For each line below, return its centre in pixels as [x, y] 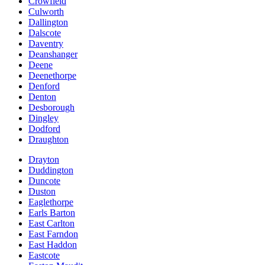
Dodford [44, 128]
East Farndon [53, 234]
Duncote [44, 180]
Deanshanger [53, 54]
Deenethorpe [52, 75]
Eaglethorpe [51, 202]
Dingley [43, 118]
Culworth [46, 11]
